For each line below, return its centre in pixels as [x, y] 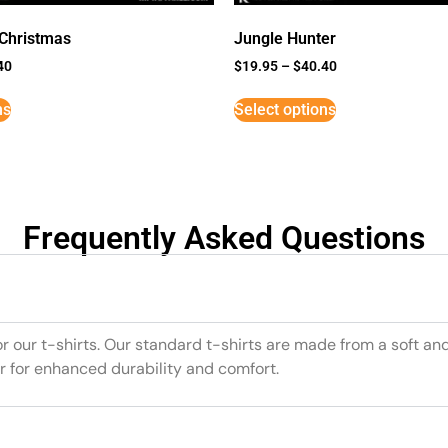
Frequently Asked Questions [224, 238]
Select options [285, 110]
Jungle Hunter [285, 38]
